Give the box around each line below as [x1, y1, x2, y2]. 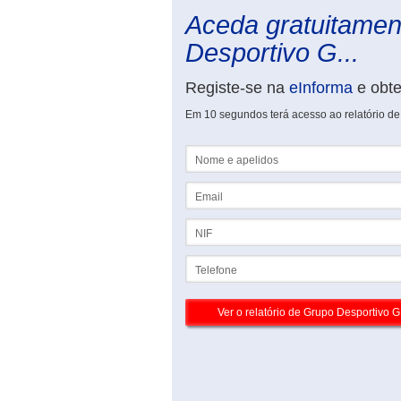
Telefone [185, 255, 227, 268]
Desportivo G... [185, 38, 359, 67]
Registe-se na [185, 79, 289, 97]
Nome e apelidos [185, 145, 269, 158]
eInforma [289, 79, 353, 97]
